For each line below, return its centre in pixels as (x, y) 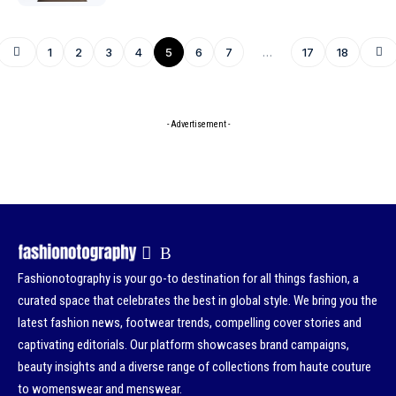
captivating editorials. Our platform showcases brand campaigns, (183, 344)
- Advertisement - (198, 124)
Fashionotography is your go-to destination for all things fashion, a (188, 278)
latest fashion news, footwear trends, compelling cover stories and (190, 322)
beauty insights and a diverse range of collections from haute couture (194, 366)
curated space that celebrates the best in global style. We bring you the (198, 300)
